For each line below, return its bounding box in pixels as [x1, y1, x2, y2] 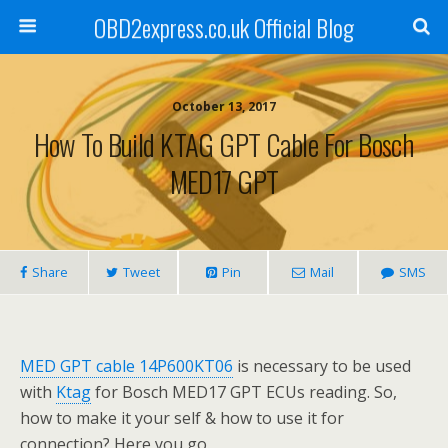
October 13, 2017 [172, 98, 276, 115]
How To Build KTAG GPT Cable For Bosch [33, 123, 415, 165]
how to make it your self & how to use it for [20, 407, 344, 429]
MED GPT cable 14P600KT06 [20, 355, 233, 377]
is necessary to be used [233, 355, 411, 377]
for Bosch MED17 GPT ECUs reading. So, [91, 381, 397, 403]
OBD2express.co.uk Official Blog [94, 9, 354, 45]
